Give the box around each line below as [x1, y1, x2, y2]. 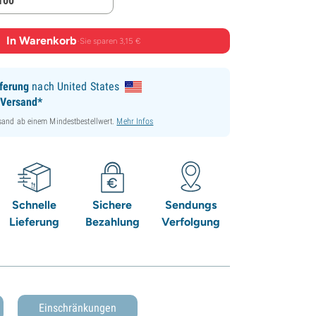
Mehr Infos [116, 116, 154, 126]
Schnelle [11, 197, 56, 212]
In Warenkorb [6, 33, 77, 47]
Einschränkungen [39, 300, 116, 315]
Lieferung [8, 214, 59, 229]
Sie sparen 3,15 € [79, 36, 140, 46]
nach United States [29, 79, 120, 93]
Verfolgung [161, 214, 220, 229]
